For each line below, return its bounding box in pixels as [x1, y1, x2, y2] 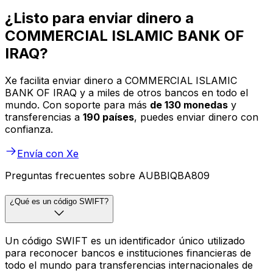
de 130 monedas [150, 99, 228, 112]
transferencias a [5, 111, 83, 124]
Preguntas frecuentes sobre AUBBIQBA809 [5, 169, 210, 182]
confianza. [5, 123, 53, 136]
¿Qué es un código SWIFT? [10, 197, 108, 207]
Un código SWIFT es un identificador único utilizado [5, 234, 245, 247]
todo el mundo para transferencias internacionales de [5, 258, 253, 271]
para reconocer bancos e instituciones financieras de [5, 246, 251, 259]
